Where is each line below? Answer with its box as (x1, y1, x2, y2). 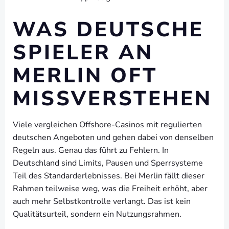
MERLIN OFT (13, 62, 157, 89)
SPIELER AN (13, 39, 153, 66)
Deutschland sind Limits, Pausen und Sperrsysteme (13, 157, 203, 169)
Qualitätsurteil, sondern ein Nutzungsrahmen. (13, 209, 181, 220)
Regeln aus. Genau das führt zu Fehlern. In (13, 145, 169, 156)
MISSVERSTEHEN (13, 85, 212, 112)
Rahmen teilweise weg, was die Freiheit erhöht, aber (13, 183, 208, 194)
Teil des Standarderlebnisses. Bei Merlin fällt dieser (13, 170, 204, 181)
